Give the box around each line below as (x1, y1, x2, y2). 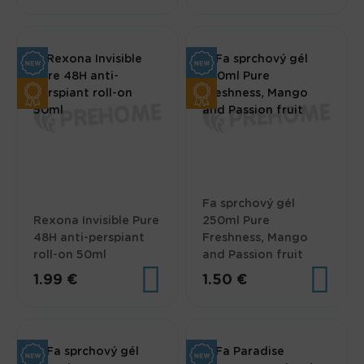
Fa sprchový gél (202, 198, 296, 210)
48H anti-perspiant (33, 232, 145, 245)
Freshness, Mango (202, 232, 309, 245)
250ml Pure (202, 215, 271, 227)
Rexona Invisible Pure (33, 215, 160, 227)
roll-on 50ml (33, 249, 107, 262)
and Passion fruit (202, 249, 304, 262)
